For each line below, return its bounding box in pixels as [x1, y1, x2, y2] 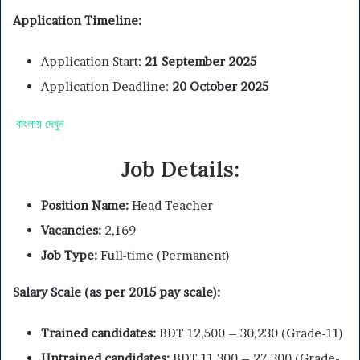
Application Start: [41, 54, 145, 70]
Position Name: [41, 197, 129, 213]
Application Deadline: [41, 79, 172, 95]
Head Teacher [129, 197, 213, 213]
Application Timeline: [13, 13, 141, 29]
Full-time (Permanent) [97, 247, 230, 263]
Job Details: [121, 155, 239, 183]
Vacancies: [41, 222, 101, 238]
